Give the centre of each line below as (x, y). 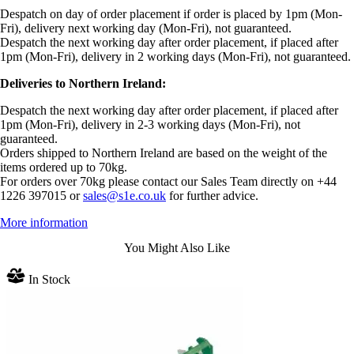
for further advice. (212, 196)
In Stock (48, 279)
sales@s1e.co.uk (124, 196)
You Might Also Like (177, 247)
